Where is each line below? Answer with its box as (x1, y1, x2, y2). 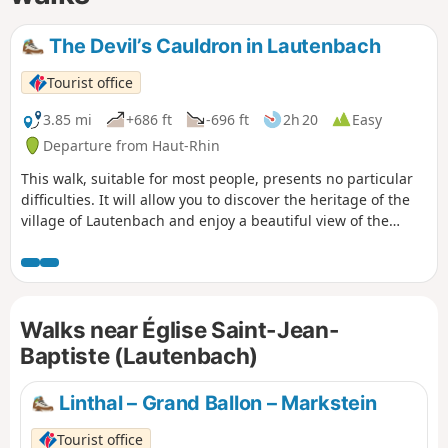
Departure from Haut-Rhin (43, 135, 220, 155)
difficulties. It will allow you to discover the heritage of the (21, 190, 410, 210)
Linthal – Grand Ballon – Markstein (54, 390, 377, 415)
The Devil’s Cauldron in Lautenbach (44, 33, 381, 58)
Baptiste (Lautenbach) (20, 342, 258, 370)
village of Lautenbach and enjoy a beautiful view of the (21, 211, 389, 231)
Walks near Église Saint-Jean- (20, 316, 340, 344)
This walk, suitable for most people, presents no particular (21, 169, 413, 189)
